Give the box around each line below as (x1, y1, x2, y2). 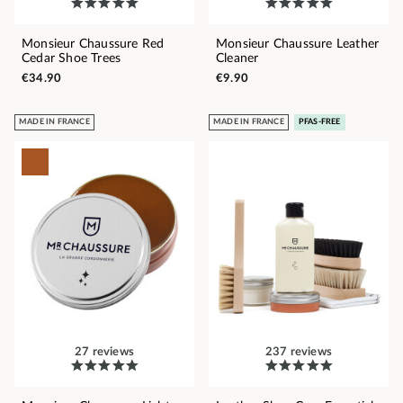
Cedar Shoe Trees (22, 51, 121, 65)
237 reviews (264, 345, 333, 358)
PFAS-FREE (298, 117, 341, 126)
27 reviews (75, 345, 134, 358)
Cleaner (216, 51, 259, 65)
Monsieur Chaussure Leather (216, 37, 380, 50)
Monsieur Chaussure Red (22, 37, 165, 50)
